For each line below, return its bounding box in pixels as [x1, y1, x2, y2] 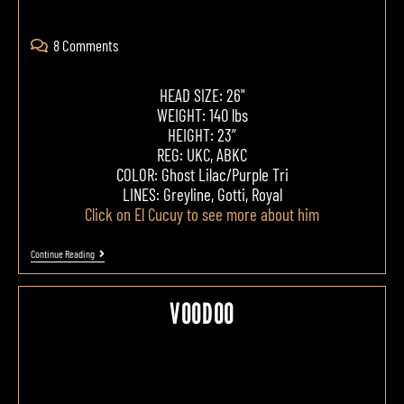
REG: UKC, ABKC [157, 143, 247, 165]
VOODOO [170, 295, 234, 330]
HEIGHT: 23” [168, 124, 236, 145]
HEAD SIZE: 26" [160, 84, 244, 106]
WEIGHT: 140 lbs [156, 104, 248, 125]
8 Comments [52, 35, 118, 54]
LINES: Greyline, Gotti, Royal [122, 183, 282, 205]
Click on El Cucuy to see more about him [85, 203, 319, 225]
